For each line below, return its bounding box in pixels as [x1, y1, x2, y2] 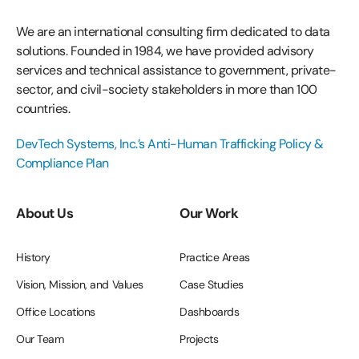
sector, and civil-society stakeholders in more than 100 [16, 81, 317, 99]
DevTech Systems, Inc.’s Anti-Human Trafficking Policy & [16, 135, 324, 152]
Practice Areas [179, 249, 250, 264]
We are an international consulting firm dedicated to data [16, 23, 330, 41]
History [16, 249, 50, 264]
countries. [16, 100, 70, 118]
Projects [179, 331, 219, 346]
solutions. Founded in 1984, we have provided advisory [16, 42, 314, 60]
